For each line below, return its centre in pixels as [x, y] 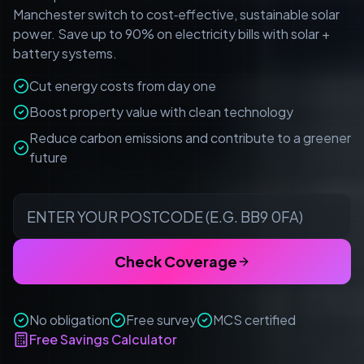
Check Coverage [175, 261]
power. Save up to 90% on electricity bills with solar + [171, 34]
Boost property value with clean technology [161, 112]
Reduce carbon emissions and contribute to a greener [190, 138]
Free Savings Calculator [103, 339]
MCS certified [254, 320]
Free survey [161, 320]
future [48, 157]
